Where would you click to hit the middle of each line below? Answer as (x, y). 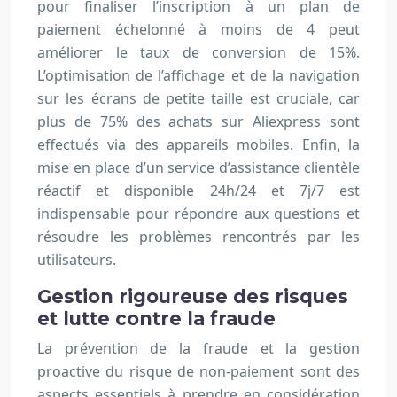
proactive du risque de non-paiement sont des (198, 372)
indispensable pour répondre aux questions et (198, 214)
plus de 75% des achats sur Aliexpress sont (198, 122)
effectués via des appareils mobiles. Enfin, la (198, 145)
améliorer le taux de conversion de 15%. (198, 53)
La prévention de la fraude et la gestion (198, 349)
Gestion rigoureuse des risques (193, 297)
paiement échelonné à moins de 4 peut (198, 30)
